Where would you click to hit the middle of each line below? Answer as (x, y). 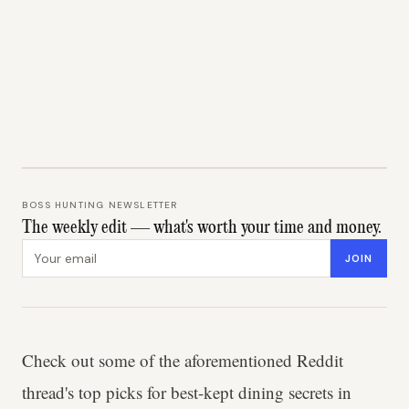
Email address (67, 249)
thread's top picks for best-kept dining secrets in (187, 392)
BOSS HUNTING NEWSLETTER (100, 205)
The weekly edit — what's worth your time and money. (202, 228)
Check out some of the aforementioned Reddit (183, 360)
